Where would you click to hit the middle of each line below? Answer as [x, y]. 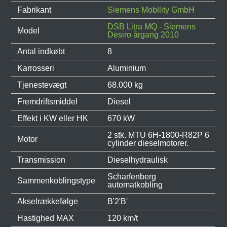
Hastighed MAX [46, 218]
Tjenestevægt [42, 85]
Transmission [42, 160]
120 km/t [123, 218]
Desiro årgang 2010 [143, 35]
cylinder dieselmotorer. [148, 143]
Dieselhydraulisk [138, 160]
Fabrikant [34, 10]
